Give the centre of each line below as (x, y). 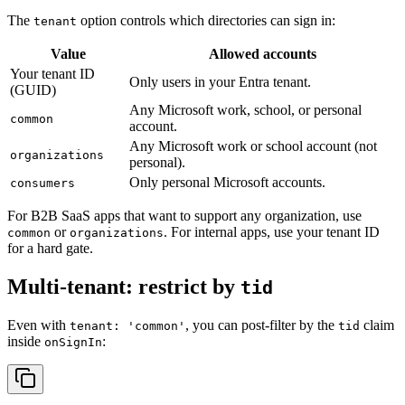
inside (26, 342)
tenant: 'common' (127, 326)
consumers (42, 184)
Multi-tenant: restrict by (124, 287)
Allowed (234, 54)
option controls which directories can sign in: (206, 21)
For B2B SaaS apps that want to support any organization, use (184, 216)
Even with (38, 325)
